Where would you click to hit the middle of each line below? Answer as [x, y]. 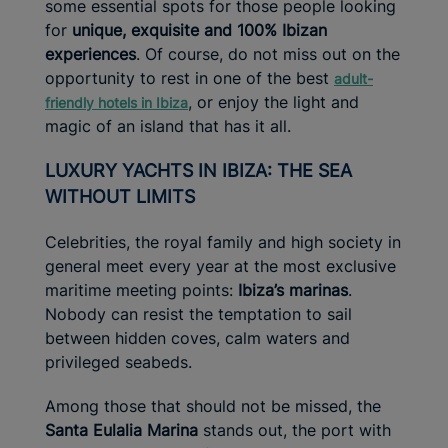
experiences [90, 54]
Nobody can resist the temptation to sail [198, 314]
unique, [99, 30]
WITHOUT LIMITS [120, 197]
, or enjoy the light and [273, 102]
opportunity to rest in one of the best [189, 78]
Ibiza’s [261, 290]
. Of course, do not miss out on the [268, 54]
